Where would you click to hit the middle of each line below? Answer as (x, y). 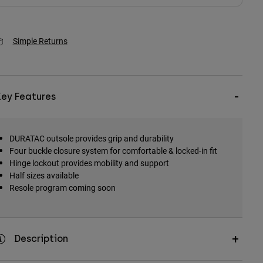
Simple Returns (40, 41)
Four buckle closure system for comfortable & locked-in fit (113, 151)
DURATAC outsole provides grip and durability (91, 139)
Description (41, 239)
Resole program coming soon (62, 188)
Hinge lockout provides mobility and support (89, 163)
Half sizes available (44, 176)
